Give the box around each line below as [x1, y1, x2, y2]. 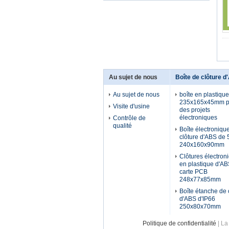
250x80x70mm [179, 203, 221, 210]
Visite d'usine [113, 103, 150, 110]
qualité [113, 122, 132, 129]
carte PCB [179, 168, 208, 175]
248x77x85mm [179, 176, 221, 183]
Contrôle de [113, 114, 146, 122]
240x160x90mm [179, 141, 224, 148]
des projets [179, 106, 210, 113]
